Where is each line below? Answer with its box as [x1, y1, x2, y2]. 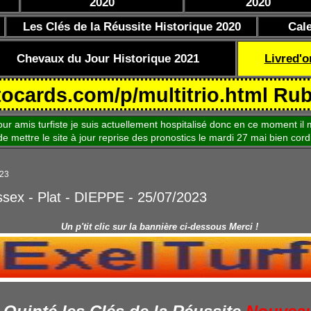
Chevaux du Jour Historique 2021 [17, 52, 199, 65]
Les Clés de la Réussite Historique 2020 [22, 20, 241, 33]
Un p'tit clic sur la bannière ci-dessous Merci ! [60, 221, 258, 232]
